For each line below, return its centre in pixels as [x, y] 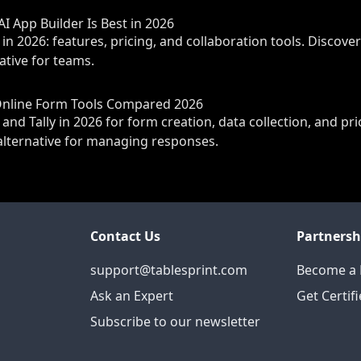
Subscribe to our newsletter [175, 322]
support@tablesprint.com [169, 270]
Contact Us [125, 236]
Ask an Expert [132, 296]
